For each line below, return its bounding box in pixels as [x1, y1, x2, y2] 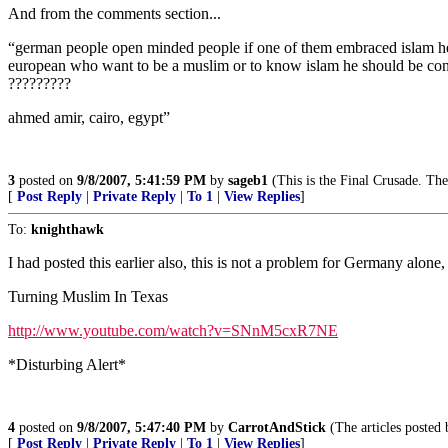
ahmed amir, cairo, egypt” [8, 109, 170, 126]
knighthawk [31, 222, 104, 237]
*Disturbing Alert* [8, 356, 126, 373]
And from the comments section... [8, 5, 221, 22]
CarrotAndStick [228, 420, 326, 435]
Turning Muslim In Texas [8, 288, 168, 305]
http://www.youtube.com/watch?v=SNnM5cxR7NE [8, 322, 338, 339]
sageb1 [228, 173, 268, 188]
